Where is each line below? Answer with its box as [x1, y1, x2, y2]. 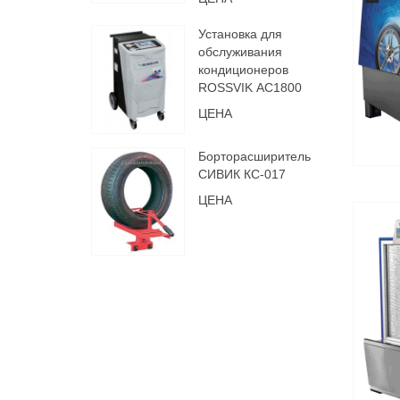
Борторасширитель [198, 149, 311, 163]
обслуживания [198, 45, 282, 59]
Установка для [198, 27, 282, 41]
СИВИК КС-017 [198, 167, 286, 181]
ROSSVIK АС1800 [198, 80, 302, 95]
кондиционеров [198, 62, 288, 77]
